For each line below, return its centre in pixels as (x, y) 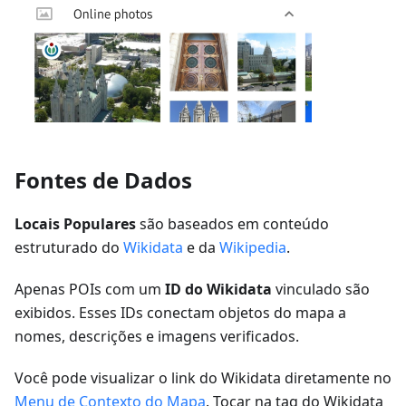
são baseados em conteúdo (232, 224)
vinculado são (321, 290)
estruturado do (69, 248)
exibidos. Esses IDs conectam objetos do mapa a (180, 313)
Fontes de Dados (103, 180)
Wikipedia (253, 248)
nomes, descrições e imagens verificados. (157, 337)
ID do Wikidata (218, 290)
